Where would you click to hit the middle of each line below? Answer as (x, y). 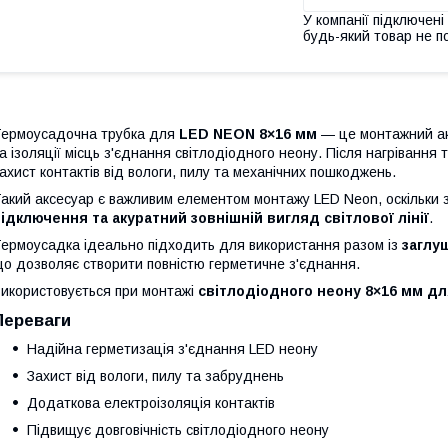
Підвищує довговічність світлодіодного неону (178, 429)
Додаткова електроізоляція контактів (151, 402)
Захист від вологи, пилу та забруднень (155, 375)
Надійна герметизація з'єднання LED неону (172, 348)
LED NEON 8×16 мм (248, 133)
